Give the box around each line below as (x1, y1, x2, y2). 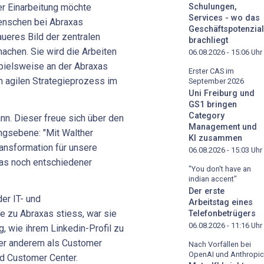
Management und (189, 121, 257, 132)
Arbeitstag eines (189, 197, 253, 207)
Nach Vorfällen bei (189, 239, 251, 249)
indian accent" (189, 174, 237, 183)
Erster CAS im (189, 67, 234, 76)
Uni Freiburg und (189, 88, 255, 98)
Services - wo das (189, 13, 260, 24)
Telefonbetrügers (189, 208, 256, 219)
